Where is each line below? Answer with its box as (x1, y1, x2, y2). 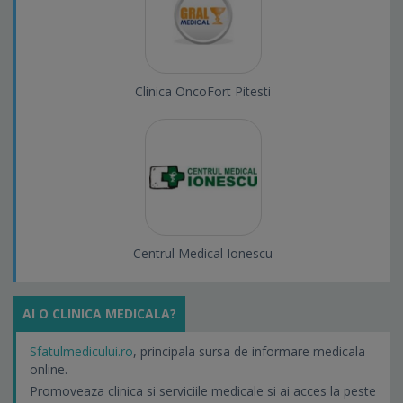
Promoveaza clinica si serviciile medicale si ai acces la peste (30, 382, 376, 400)
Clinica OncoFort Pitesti (135, 83, 271, 101)
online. (30, 361, 67, 379)
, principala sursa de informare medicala (133, 343, 365, 361)
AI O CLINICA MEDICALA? (22, 305, 176, 323)
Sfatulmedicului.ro (30, 343, 133, 361)
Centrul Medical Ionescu (133, 245, 273, 263)
